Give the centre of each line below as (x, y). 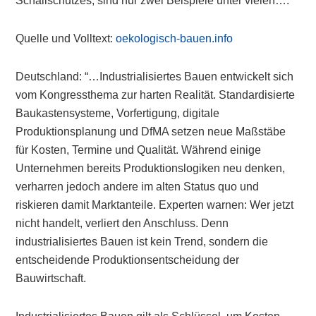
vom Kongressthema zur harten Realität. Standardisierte (156, 95)
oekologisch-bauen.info (175, 38)
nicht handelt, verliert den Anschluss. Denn (122, 223)
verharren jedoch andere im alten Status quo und (138, 187)
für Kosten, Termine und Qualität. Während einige (139, 150)
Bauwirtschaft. (51, 278)
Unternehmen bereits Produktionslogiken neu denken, (151, 168)
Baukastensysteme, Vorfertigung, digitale (118, 113)
